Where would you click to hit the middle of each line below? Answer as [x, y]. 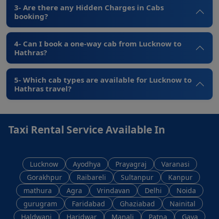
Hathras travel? [43, 88]
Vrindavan [113, 190]
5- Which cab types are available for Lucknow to [103, 79]
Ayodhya [87, 164]
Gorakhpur [44, 177]
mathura [37, 190]
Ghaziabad [137, 203]
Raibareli [91, 177]
